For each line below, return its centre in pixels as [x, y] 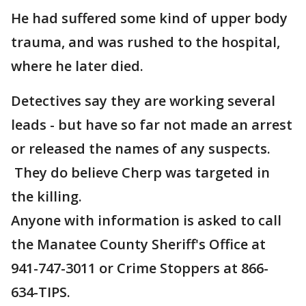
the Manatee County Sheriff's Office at [138, 245]
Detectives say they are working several [143, 101]
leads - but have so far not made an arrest [152, 125]
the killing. [46, 197]
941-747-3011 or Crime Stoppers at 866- [140, 268]
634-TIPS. [42, 292]
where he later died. [77, 66]
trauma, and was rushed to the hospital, [145, 42]
